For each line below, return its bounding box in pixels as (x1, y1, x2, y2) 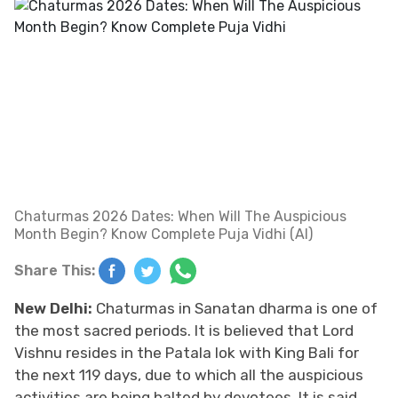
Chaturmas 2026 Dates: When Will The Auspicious (14, 207, 346, 225)
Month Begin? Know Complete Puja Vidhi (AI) (14, 225, 313, 243)
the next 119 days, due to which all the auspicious (14, 365, 363, 384)
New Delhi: (14, 298, 92, 317)
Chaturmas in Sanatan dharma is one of (92, 298, 378, 317)
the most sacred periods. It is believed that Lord (14, 321, 354, 339)
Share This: (14, 261, 95, 279)
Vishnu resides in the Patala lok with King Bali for (14, 343, 359, 362)
